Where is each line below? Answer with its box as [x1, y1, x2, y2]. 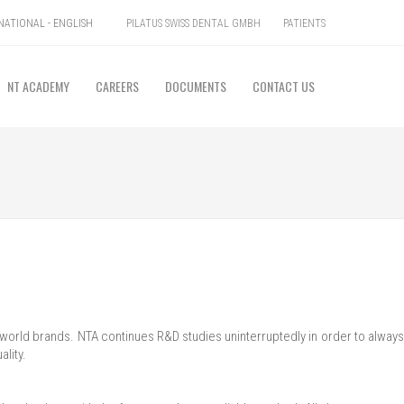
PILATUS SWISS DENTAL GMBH [126, 17, 261, 30]
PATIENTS [283, 17, 326, 30]
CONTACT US [252, 77, 315, 96]
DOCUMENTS [165, 77, 226, 96]
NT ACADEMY [7, 77, 69, 96]
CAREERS [96, 77, 139, 96]
